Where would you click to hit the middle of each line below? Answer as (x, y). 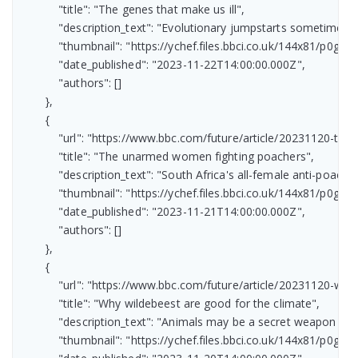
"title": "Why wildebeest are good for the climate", (170, 303)
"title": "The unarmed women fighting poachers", (167, 156)
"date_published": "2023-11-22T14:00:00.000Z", (162, 64)
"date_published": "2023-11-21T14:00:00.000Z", (162, 211)
